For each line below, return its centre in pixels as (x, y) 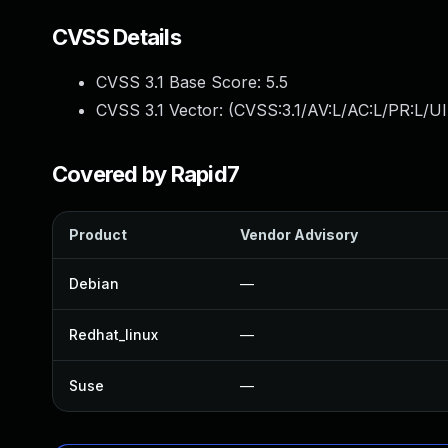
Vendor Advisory (299, 234)
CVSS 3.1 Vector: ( (165, 110)
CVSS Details (116, 37)
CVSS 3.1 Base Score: (181, 82)
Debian (94, 283)
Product (98, 234)
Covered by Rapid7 (146, 174)
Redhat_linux (113, 334)
